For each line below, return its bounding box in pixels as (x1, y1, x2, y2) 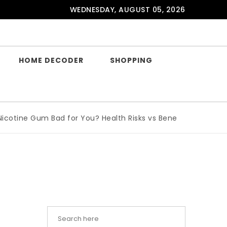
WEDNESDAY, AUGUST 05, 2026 (69, 5, 185, 15)
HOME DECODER (19, 55, 84, 65)
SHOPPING (109, 55, 153, 65)
